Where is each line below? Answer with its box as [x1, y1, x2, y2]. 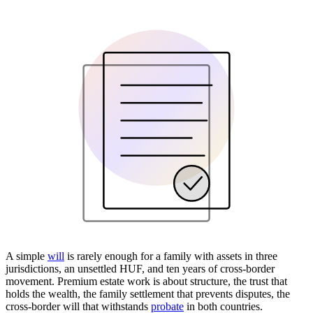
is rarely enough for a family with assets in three [64, 250, 277, 263]
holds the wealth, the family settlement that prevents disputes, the [6, 288, 290, 300]
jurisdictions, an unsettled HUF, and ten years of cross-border [6, 263, 275, 275]
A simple [6, 250, 48, 263]
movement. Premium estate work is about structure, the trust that [6, 275, 287, 288]
